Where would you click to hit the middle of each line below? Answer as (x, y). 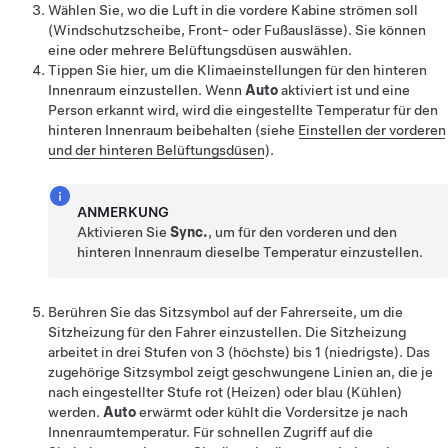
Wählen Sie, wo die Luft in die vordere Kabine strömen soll (233, 10)
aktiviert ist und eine (344, 90)
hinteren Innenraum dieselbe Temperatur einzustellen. (250, 252)
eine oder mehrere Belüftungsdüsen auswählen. (200, 50)
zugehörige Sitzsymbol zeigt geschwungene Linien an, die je (240, 372)
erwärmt (165, 412)
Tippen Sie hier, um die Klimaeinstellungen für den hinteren (237, 70)
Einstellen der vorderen (372, 130)
